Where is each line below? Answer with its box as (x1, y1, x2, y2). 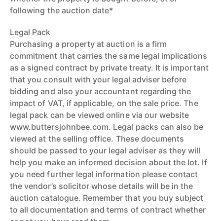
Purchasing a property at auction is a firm (10, 39, 167, 49)
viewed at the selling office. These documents (10, 134, 184, 144)
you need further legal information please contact (10, 169, 198, 179)
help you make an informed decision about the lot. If (10, 157, 207, 167)
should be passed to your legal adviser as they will (10, 146, 201, 155)
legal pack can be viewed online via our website (10, 110, 189, 120)
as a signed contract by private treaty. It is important (10, 63, 209, 73)
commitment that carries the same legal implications (10, 51, 208, 61)
